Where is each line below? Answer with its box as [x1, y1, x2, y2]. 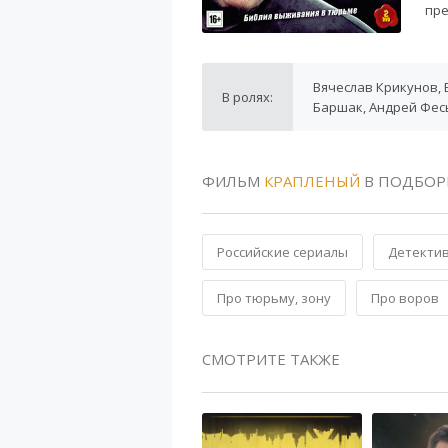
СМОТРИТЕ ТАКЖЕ [202, 349, 340, 369]
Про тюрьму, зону [217, 289, 331, 307]
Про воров [371, 289, 439, 307]
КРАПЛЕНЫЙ [264, 171, 360, 191]
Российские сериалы [217, 243, 348, 261]
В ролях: [222, 88, 273, 106]
